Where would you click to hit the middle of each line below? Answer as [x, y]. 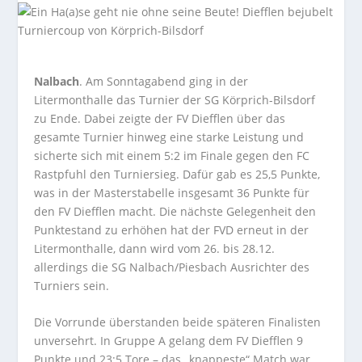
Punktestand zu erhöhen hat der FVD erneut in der [172, 230]
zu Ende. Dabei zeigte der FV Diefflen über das [160, 118]
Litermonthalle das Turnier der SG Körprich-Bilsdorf [175, 100]
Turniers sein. [72, 286]
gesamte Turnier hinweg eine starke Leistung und [169, 137]
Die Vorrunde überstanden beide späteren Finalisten [178, 322]
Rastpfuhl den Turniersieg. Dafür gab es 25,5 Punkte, [177, 174]
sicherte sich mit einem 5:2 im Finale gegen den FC [172, 156]
